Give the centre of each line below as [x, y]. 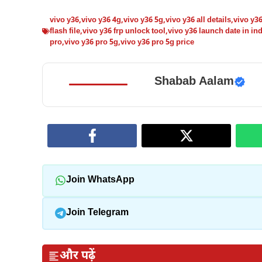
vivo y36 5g [143, 20]
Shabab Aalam [194, 82]
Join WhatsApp [100, 180]
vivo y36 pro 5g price [157, 42]
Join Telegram [97, 213]
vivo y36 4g [101, 20]
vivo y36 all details [198, 20]
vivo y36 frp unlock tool [124, 31]
